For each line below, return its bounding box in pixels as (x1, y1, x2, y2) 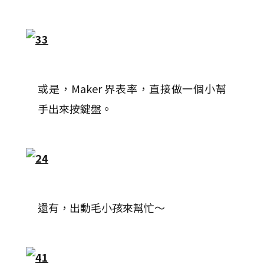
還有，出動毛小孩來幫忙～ (38, 200, 165, 215)
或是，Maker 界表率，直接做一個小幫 (38, 81, 226, 96)
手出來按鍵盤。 (38, 101, 112, 116)
